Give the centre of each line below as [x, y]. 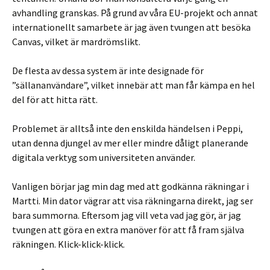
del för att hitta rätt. [55, 99]
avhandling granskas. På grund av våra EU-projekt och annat [135, 13]
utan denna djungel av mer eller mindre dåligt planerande [130, 143]
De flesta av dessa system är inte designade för [108, 71]
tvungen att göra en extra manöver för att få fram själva [128, 230]
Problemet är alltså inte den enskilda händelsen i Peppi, [127, 128]
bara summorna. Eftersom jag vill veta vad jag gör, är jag [127, 215]
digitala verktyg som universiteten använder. [104, 157]
